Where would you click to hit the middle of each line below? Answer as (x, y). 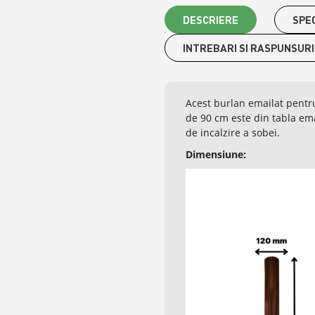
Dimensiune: (216, 155)
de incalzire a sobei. (233, 133)
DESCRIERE (211, 20)
